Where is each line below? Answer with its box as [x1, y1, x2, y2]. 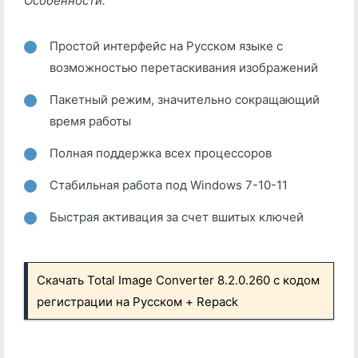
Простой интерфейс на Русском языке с [50, 38, 283, 54]
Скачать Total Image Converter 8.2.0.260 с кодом [37, 272, 320, 288]
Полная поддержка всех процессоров [50, 145, 272, 161]
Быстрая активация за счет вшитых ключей [50, 209, 304, 225]
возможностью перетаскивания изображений [50, 59, 318, 75]
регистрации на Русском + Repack [37, 293, 239, 309]
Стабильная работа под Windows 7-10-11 [50, 177, 288, 193]
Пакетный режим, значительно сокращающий [50, 91, 320, 107]
